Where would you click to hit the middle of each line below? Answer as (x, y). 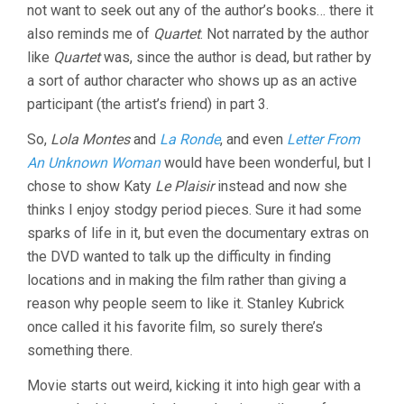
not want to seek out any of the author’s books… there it (200, 10)
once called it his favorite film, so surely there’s (175, 327)
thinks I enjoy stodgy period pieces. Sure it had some (194, 210)
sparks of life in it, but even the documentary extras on (198, 233)
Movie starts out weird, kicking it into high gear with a (194, 386)
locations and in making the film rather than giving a (187, 280)
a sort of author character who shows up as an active (192, 81)
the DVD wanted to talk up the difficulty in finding (179, 257)
